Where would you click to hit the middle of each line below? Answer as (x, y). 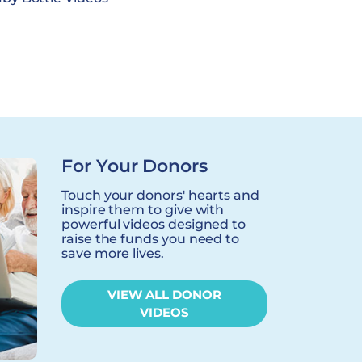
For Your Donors (135, 166)
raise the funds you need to (151, 238)
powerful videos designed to (154, 224)
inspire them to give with (143, 209)
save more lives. (113, 253)
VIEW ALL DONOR (164, 294)
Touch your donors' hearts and (160, 195)
